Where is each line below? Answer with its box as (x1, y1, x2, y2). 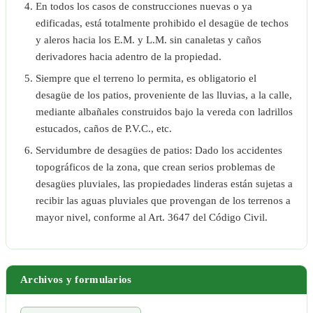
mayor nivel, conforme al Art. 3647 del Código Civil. (36, 212, 268, 224)
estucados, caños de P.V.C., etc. (36, 123, 172, 135)
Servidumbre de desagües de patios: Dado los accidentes (36, 145, 282, 156)
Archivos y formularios (20, 274, 132, 286)
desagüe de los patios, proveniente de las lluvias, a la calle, (36, 89, 292, 101)
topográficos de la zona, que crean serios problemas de (36, 161, 275, 173)
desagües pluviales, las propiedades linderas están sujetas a (36, 178, 293, 190)
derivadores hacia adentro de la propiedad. (36, 51, 221, 63)
